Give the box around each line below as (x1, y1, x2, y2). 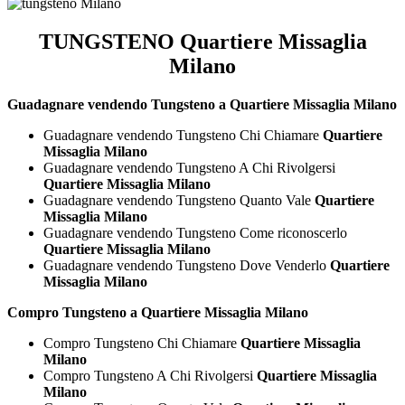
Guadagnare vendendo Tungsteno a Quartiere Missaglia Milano (7, 96, 397, 112)
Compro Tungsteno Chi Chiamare (43, 334, 240, 351)
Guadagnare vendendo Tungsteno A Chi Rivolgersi (43, 159, 335, 175)
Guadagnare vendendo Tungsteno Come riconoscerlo (43, 224, 347, 240)
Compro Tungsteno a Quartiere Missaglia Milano (7, 304, 308, 320)
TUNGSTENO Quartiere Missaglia (38, 29, 367, 53)
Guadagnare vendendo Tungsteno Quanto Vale (43, 192, 315, 208)
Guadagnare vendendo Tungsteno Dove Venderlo (43, 257, 330, 273)
